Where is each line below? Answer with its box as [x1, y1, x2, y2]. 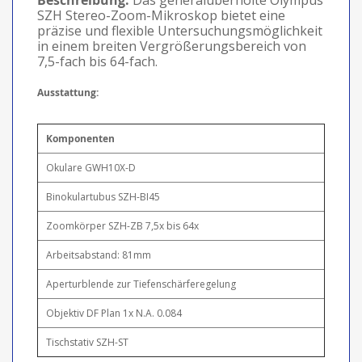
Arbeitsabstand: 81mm [46, 247, 151, 262]
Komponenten [46, 131, 115, 145]
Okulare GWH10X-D [46, 160, 136, 175]
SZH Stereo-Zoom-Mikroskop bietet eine [37, 6, 285, 24]
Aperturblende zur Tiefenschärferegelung [46, 276, 236, 291]
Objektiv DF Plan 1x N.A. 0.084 [46, 305, 182, 320]
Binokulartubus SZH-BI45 [46, 189, 160, 204]
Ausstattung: [37, 85, 99, 99]
